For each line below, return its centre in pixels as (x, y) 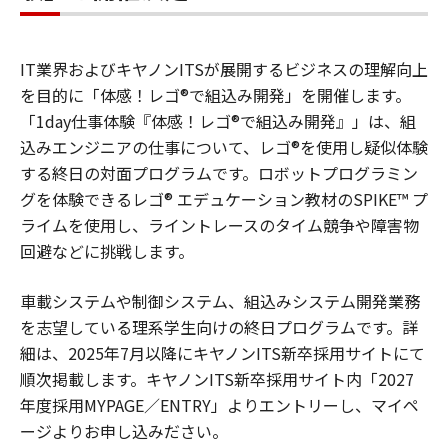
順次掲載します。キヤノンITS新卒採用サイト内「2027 (217, 379)
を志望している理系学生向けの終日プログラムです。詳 (219, 327)
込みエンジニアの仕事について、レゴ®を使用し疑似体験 (224, 147)
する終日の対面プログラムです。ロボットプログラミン (219, 173)
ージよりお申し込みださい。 (124, 431)
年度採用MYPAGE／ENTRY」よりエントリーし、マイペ (219, 405)
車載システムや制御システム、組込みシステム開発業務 (220, 301)
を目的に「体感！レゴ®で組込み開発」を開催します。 (215, 95)
